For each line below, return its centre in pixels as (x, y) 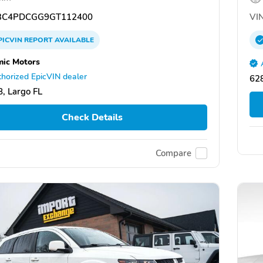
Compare (173, 154)
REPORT (38, 40)
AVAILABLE (73, 40)
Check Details (92, 118)
